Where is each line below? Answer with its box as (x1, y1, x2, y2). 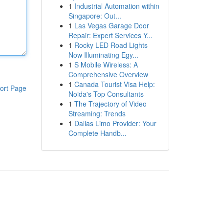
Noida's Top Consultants (68, 89, 144, 99)
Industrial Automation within (74, 1, 159, 11)
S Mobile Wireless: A (74, 60, 138, 69)
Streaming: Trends (68, 109, 126, 118)
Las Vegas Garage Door (74, 21, 149, 30)
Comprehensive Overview (68, 69, 148, 79)
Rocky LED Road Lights (74, 40, 148, 50)
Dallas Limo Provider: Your (74, 118, 156, 128)
